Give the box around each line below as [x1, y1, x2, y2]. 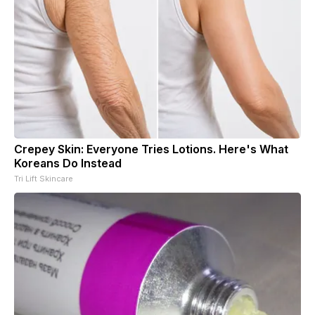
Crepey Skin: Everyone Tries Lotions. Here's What [14, 141, 288, 156]
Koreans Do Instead [14, 155, 122, 170]
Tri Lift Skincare [14, 173, 73, 184]
